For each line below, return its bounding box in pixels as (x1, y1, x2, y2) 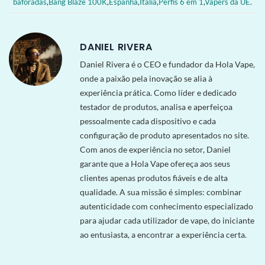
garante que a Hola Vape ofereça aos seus (80, 158, 230, 169)
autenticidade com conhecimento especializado (80, 201, 253, 211)
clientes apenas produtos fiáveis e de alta (80, 172, 228, 183)
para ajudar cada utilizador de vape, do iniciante (80, 215, 254, 225)
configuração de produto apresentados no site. (80, 130, 249, 140)
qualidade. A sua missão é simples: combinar (80, 186, 242, 197)
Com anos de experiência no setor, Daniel (80, 144, 231, 154)
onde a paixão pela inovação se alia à (80, 73, 212, 83)
